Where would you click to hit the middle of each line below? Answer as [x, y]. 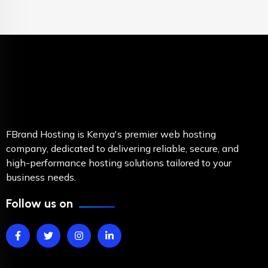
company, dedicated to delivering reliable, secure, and [122, 148]
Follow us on [39, 203]
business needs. [41, 177]
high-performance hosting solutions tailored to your [119, 163]
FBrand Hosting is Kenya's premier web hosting [111, 134]
